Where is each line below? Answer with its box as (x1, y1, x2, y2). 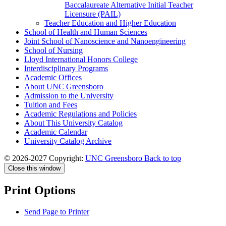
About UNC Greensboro (24, 82, 103, 91)
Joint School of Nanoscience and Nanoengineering (24, 37, 186, 46)
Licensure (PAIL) (65, 10, 121, 19)
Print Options (4, 184, 75, 197)
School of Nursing (24, 46, 83, 55)
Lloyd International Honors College (24, 55, 138, 64)
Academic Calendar (24, 128, 87, 137)
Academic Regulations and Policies (24, 109, 137, 119)
